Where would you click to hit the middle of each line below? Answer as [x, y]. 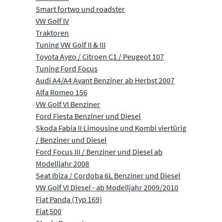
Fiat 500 [49, 211]
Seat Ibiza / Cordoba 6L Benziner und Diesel [108, 175]
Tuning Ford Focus [67, 68]
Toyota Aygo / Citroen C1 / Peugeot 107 [100, 56]
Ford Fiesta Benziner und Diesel [88, 116]
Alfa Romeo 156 [61, 92]
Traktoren [52, 32]
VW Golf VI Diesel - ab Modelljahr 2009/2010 [107, 187]
